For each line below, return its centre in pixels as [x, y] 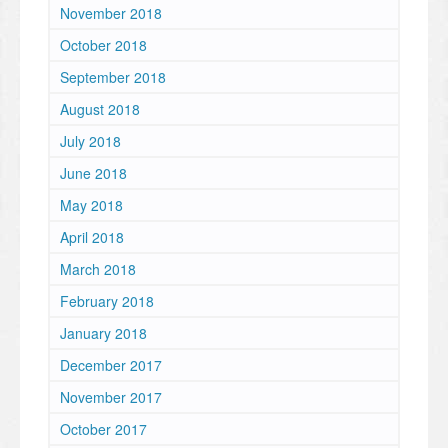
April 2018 [92, 237]
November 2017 [111, 397]
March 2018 [98, 269]
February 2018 [107, 301]
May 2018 [91, 205]
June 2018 [93, 173]
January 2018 [103, 333]
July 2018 [90, 141]
